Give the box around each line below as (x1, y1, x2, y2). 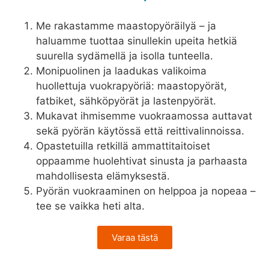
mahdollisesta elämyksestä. (36, 169, 170, 182)
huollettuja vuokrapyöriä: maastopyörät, (36, 79, 227, 92)
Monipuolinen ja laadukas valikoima (36, 64, 207, 77)
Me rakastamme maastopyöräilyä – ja (36, 19, 216, 32)
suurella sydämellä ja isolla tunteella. (36, 49, 213, 62)
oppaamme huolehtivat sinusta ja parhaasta (36, 154, 247, 167)
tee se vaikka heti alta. (36, 199, 145, 212)
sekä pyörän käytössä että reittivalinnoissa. (36, 124, 244, 137)
